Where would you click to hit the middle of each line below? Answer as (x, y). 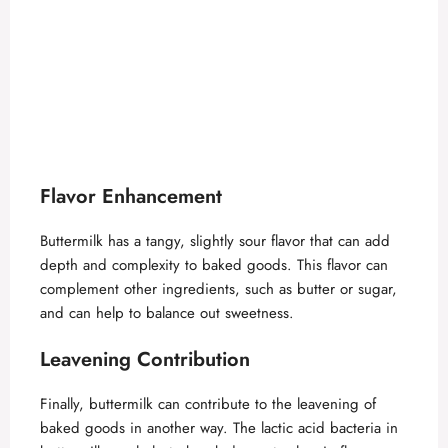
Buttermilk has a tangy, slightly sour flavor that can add (215, 241)
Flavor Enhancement (131, 196)
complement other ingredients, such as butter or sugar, (218, 289)
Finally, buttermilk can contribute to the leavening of (208, 403)
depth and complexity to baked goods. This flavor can (214, 265)
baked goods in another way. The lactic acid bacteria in (219, 427)
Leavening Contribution (145, 359)
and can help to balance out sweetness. (167, 313)
